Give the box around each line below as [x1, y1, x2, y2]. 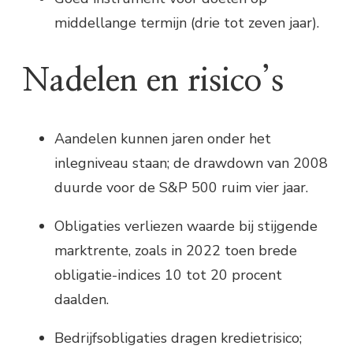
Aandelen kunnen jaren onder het [54, 129, 271, 149]
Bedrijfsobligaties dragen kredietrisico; [54, 329, 302, 348]
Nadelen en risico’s [23, 65, 284, 98]
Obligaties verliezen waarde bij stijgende [54, 217, 318, 236]
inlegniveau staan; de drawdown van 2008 [54, 154, 328, 173]
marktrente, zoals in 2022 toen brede [54, 241, 297, 261]
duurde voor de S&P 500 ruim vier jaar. [54, 178, 308, 198]
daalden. [54, 290, 109, 310]
